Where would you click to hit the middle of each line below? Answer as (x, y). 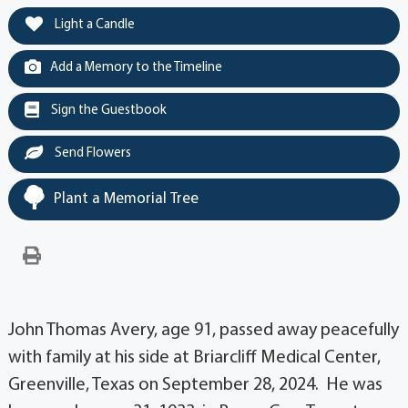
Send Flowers (91, 153)
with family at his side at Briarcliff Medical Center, (194, 357)
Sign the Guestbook (107, 110)
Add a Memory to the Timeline (136, 67)
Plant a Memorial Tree (126, 199)
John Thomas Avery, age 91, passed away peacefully (203, 330)
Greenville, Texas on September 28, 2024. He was (195, 385)
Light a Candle (93, 25)
